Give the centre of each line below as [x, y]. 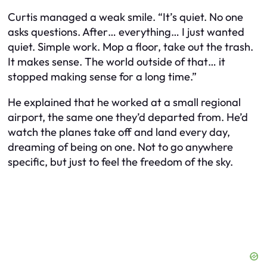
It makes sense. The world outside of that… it [117, 61]
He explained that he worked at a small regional [124, 103]
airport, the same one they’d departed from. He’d [128, 117]
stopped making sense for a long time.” [102, 76]
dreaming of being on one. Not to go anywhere [120, 147]
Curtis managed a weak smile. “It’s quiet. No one [125, 17]
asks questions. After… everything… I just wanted [126, 32]
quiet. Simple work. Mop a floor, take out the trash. [131, 46]
